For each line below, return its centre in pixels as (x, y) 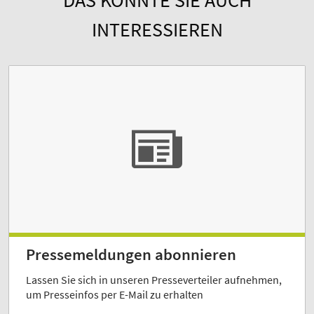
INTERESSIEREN (157, 30)
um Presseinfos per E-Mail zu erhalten (115, 294)
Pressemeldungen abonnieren (131, 254)
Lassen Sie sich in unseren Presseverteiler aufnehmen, (154, 279)
